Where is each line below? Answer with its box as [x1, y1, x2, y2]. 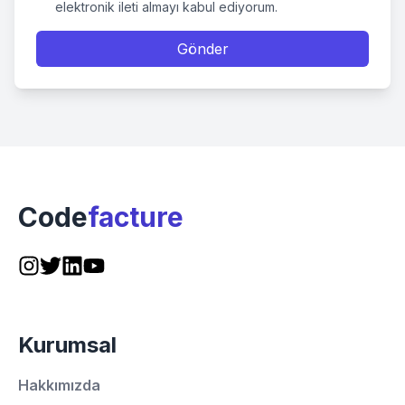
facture [88, 201, 184, 233]
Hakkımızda [18, 376, 100, 394]
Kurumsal [18, 332, 117, 358]
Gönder [176, 40, 229, 58]
